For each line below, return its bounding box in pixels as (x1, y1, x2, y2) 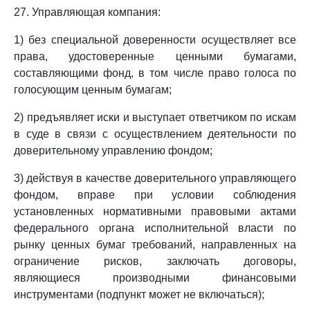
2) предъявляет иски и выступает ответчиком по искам (14, 111, 296, 123)
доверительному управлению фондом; (14, 145, 212, 156)
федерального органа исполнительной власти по (14, 222, 296, 234)
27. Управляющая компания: (14, 6, 161, 18)
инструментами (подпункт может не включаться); (14, 289, 264, 300)
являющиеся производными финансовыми (14, 272, 296, 284)
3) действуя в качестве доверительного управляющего (14, 172, 296, 184)
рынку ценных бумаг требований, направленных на (14, 239, 296, 250)
